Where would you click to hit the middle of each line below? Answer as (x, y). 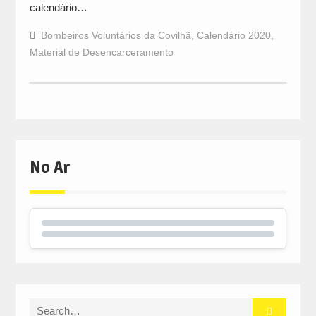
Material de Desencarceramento (101, 53)
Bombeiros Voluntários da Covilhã (116, 36)
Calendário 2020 (233, 36)
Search (45, 306)
